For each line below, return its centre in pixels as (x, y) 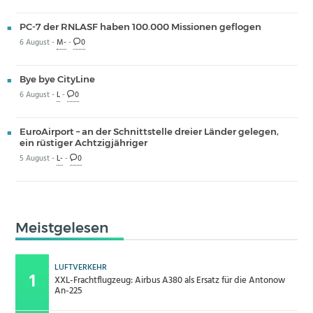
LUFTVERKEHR (80, 268)
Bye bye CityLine (57, 79)
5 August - (38, 159)
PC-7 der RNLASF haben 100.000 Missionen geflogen (140, 27)
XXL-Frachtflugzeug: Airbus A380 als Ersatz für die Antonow (169, 280)
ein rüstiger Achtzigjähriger (83, 142)
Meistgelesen (63, 227)
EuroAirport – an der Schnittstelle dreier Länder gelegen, (149, 131)
